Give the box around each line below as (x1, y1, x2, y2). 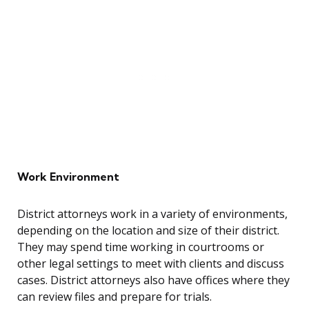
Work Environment (17, 170, 119, 184)
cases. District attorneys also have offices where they (17, 272, 290, 288)
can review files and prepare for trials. (17, 289, 212, 305)
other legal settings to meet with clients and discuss (17, 256, 284, 272)
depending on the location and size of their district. (17, 223, 279, 239)
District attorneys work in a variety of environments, (17, 206, 288, 222)
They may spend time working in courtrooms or (17, 239, 264, 255)
